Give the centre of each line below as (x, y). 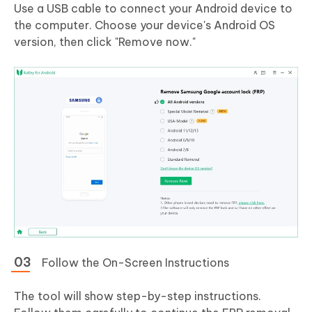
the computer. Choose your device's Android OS (145, 25)
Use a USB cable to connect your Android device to (153, 9)
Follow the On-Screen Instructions (135, 263)
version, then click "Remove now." (105, 42)
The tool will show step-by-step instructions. (138, 296)
